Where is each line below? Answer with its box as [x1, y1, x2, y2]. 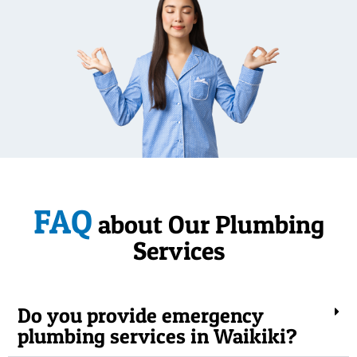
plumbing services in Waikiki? [18, 323, 297, 348]
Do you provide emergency [18, 302, 264, 328]
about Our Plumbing [92, 208, 324, 240]
